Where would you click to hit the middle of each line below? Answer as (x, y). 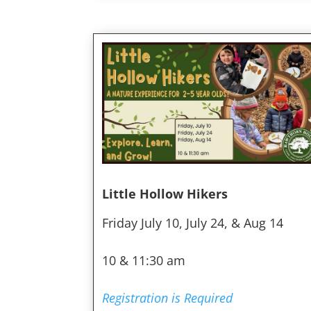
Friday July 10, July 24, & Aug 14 (193, 222)
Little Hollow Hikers (165, 193)
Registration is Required (168, 297)
